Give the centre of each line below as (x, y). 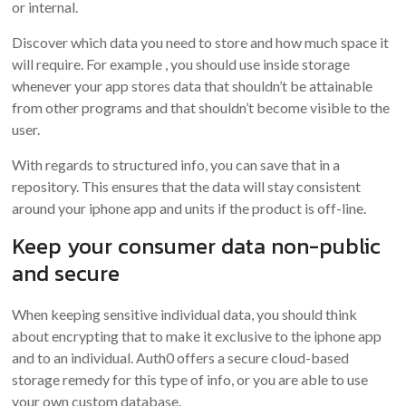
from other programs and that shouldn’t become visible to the (201, 107)
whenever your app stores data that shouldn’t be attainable (193, 86)
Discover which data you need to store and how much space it (201, 42)
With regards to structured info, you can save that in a (176, 164)
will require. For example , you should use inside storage (181, 64)
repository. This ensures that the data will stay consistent (187, 186)
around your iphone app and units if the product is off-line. (189, 208)
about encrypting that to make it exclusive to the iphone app (197, 336)
